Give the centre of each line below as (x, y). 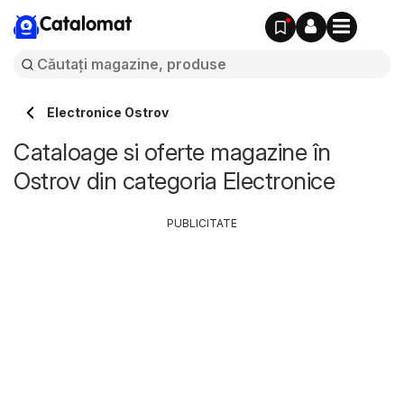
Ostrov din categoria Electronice (174, 181)
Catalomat (86, 25)
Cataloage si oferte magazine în (172, 152)
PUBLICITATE (202, 223)
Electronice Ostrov (108, 112)
